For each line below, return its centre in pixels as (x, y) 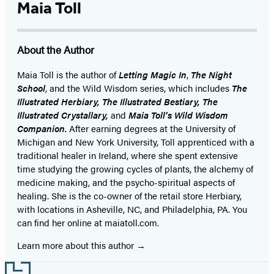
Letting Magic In (153, 75)
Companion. (43, 128)
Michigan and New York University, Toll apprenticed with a (136, 142)
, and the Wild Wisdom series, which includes (139, 88)
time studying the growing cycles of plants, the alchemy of (135, 169)
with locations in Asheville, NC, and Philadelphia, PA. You (132, 209)
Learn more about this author (77, 245)
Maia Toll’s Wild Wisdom (178, 115)
